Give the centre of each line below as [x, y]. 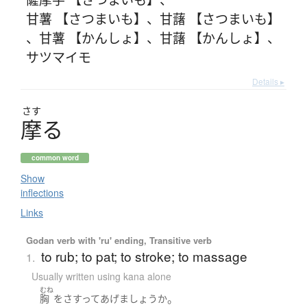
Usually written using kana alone [101, 276]
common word [55, 157]
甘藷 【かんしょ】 [213, 37]
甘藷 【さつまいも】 [220, 18]
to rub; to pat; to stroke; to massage [144, 256]
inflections [42, 192]
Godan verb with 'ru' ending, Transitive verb [119, 240]
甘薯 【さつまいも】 [86, 18]
